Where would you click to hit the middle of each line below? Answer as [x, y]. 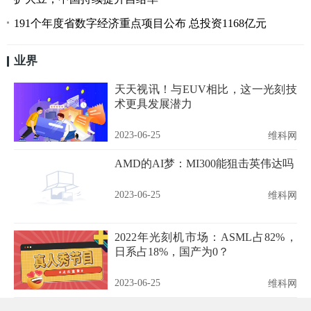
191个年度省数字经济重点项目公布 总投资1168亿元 [140, 23]
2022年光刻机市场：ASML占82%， [205, 237]
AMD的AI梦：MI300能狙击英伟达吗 [204, 163]
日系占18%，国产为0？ [171, 251]
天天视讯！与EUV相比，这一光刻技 [205, 89]
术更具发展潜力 [153, 103]
